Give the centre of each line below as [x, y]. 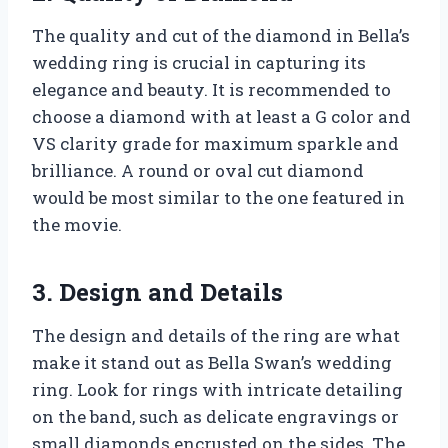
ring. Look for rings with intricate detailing [217, 390]
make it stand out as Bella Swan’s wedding [212, 363]
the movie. [77, 225]
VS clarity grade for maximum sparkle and [215, 144]
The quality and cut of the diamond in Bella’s [221, 36]
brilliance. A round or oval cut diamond [198, 171]
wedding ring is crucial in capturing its [199, 63]
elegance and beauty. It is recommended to [211, 90]
